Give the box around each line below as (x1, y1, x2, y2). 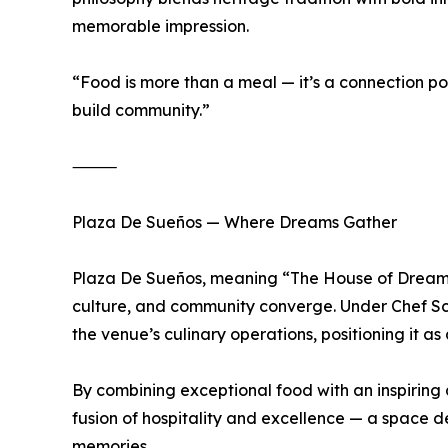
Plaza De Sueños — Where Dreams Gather (72, 212, 397, 233)
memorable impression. (72, 16, 249, 37)
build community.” (72, 100, 210, 121)
